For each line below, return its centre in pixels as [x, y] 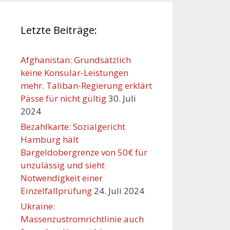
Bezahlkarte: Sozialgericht [73, 127]
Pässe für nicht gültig [63, 99]
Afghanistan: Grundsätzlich [76, 60]
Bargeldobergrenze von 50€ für [84, 152]
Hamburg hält [50, 140]
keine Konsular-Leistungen [74, 73]
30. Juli [122, 99]
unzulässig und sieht [63, 165]
